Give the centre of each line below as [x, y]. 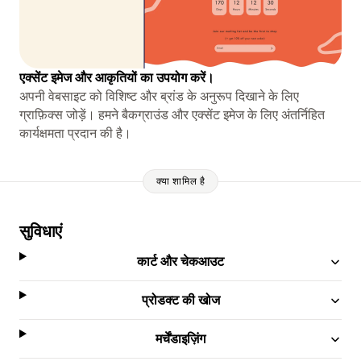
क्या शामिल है [180, 181]
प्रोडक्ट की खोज [180, 299]
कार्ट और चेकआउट [181, 261]
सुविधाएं [41, 231]
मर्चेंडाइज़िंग [181, 338]
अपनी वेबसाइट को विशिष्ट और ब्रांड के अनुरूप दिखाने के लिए [159, 95]
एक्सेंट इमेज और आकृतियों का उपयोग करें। [117, 77]
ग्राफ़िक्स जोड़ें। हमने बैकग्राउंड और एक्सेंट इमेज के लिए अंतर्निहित [172, 114]
